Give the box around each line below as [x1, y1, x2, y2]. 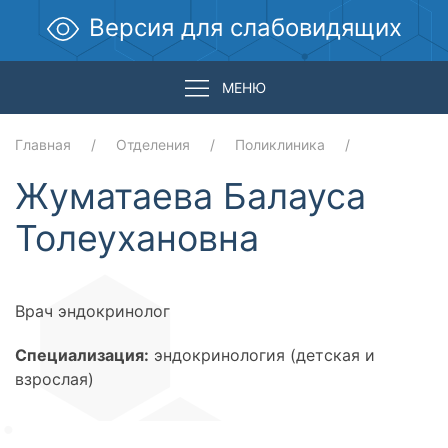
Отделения [116, 136, 190, 153]
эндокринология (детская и [149, 345, 375, 365]
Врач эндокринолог [15, 301, 170, 321]
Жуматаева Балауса [15, 174, 366, 218]
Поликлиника [235, 136, 325, 153]
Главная [15, 136, 71, 153]
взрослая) [15, 369, 94, 389]
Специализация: [15, 345, 149, 365]
